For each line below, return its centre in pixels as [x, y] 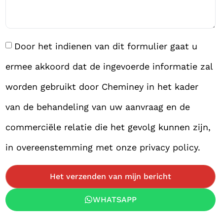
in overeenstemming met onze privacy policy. [103, 147]
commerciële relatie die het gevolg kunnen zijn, [108, 127]
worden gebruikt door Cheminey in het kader [102, 87]
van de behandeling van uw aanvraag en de [98, 107]
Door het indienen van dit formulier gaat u [106, 46]
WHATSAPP [114, 200]
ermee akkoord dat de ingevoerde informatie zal [109, 66]
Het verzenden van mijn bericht [110, 176]
